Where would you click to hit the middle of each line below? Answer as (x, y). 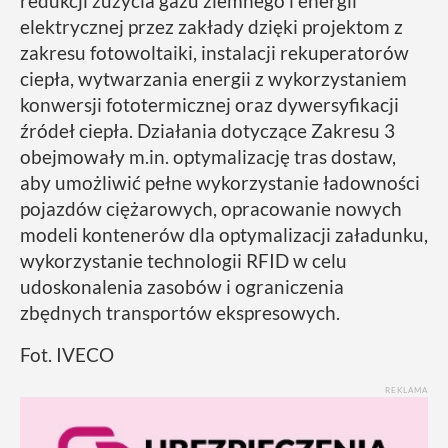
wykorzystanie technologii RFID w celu (183, 261)
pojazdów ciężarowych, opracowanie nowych (211, 209)
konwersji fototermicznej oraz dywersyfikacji (209, 105)
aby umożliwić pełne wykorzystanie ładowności (220, 183)
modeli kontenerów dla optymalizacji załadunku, (224, 235)
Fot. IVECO (67, 355)
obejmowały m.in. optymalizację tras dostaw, (208, 157)
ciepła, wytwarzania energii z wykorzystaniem (213, 79)
